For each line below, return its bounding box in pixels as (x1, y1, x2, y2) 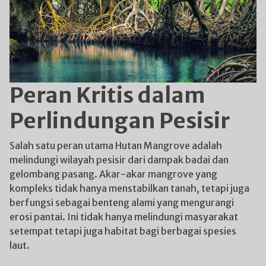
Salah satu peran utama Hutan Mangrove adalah (9, 139, 222, 151)
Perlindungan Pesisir (9, 107, 230, 134)
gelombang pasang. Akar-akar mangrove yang (9, 167, 217, 180)
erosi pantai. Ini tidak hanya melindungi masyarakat (9, 210, 238, 223)
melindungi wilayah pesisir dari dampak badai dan (9, 153, 229, 166)
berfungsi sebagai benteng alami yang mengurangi (9, 196, 234, 208)
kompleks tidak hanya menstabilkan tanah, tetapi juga (9, 182, 249, 194)
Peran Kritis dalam (9, 81, 205, 109)
